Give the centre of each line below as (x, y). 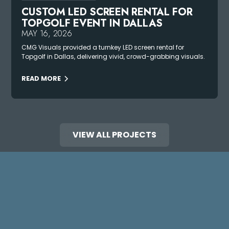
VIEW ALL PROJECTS (114, 135)
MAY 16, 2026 (47, 34)
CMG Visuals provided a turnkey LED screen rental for (103, 48)
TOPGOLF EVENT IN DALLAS (92, 24)
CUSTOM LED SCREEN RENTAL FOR (107, 12)
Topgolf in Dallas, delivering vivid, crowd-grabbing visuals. (113, 57)
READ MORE (41, 79)
